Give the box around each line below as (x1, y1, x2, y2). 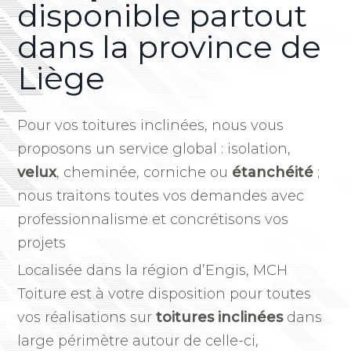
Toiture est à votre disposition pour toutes (17, 285, 312, 303)
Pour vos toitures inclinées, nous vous (17, 117, 284, 135)
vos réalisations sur (17, 309, 157, 327)
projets (17, 234, 67, 252)
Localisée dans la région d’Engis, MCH (17, 262, 288, 280)
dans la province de (17, 27, 322, 67)
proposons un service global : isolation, (17, 140, 291, 158)
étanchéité (232, 164, 314, 182)
